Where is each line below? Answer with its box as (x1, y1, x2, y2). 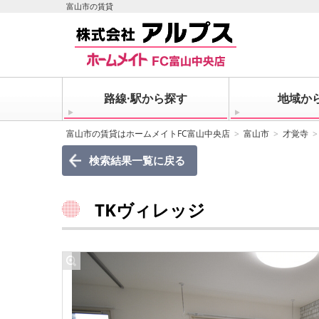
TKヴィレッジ (95, 198, 205, 221)
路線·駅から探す (103, 90, 187, 106)
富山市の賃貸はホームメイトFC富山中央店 (66, 127, 230, 140)
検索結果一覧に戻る (88, 153, 185, 167)
